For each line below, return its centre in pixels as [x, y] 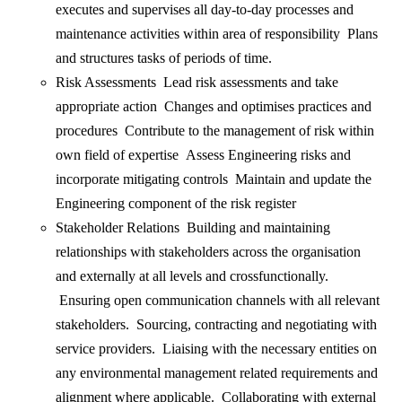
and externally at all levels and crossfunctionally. [192, 276]
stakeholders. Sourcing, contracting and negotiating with [217, 325]
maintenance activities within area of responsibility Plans [217, 34]
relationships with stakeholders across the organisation [209, 252]
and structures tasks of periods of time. [164, 58]
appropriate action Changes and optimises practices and [214, 107]
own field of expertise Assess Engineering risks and [204, 155]
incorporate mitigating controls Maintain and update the [214, 179]
